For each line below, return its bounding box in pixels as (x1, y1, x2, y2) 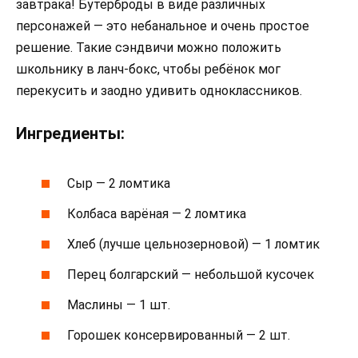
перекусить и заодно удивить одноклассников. (16, 83, 302, 99)
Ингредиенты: (16, 124, 125, 144)
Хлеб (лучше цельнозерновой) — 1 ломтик (67, 236, 320, 252)
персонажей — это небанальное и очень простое (16, 18, 309, 34)
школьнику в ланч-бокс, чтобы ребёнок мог (16, 62, 280, 78)
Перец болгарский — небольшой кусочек (67, 267, 315, 283)
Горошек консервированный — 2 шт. (67, 328, 291, 344)
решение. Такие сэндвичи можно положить (16, 40, 281, 56)
